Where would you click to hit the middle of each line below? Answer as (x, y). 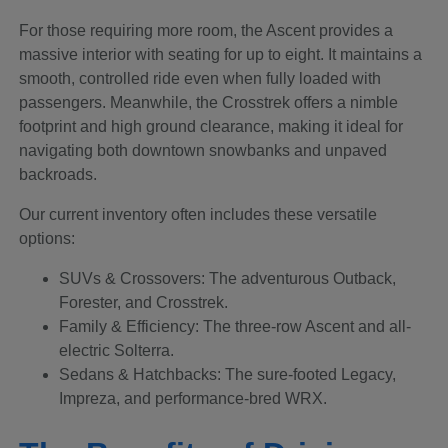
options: (47, 238)
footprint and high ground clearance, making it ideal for (211, 126)
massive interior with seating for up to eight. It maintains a (221, 54)
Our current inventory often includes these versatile (198, 214)
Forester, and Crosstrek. (144, 302)
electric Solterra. (117, 350)
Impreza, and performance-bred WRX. (193, 398)
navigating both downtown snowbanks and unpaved (203, 150)
